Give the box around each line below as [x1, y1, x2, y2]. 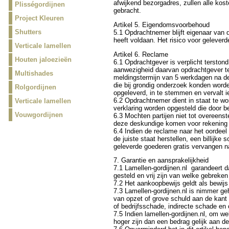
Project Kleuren [14, 14, 64, 22]
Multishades [14, 70, 53, 77]
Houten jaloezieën [14, 56, 72, 63]
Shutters [14, 28, 41, 36]
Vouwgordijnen [14, 111, 63, 119]
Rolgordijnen [14, 83, 56, 91]
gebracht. [113, 6, 141, 14]
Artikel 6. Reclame [113, 50, 168, 58]
